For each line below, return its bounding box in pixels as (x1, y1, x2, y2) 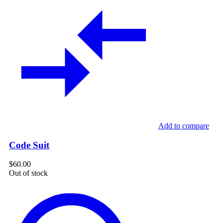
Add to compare (158, 121, 209, 130)
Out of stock (9, 169, 48, 178)
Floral (8, 195, 27, 204)
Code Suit (9, 139, 49, 150)
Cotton (8, 186, 30, 195)
